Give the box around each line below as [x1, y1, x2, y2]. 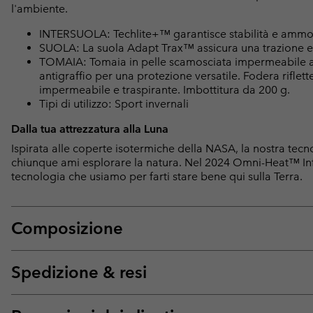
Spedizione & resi [11, 261, 147, 282]
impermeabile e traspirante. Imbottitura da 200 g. [39, 82, 290, 96]
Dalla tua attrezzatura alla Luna [11, 122, 168, 136]
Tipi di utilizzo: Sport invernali [39, 96, 189, 110]
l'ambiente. [11, 1, 68, 15]
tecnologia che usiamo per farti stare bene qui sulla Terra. [11, 169, 303, 183]
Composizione [11, 217, 123, 238]
